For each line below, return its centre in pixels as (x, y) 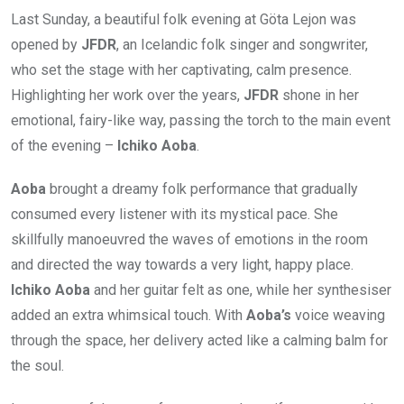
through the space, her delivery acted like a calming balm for (199, 340)
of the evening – (62, 145)
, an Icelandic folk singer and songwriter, (242, 44)
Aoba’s (267, 315)
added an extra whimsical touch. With (127, 315)
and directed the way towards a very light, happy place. (182, 264)
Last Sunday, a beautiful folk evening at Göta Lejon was (184, 19)
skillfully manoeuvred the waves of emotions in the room (189, 239)
